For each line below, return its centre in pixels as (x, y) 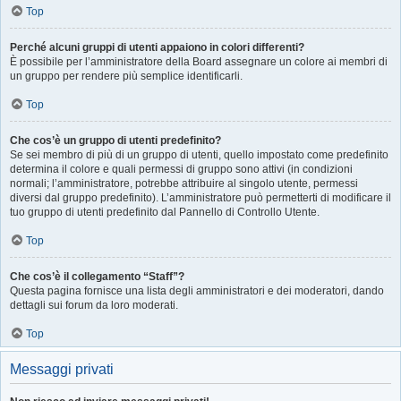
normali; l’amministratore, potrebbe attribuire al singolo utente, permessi (184, 183)
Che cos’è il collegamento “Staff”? (97, 277)
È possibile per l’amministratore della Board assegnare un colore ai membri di (199, 62)
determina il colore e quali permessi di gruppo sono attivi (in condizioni (181, 169)
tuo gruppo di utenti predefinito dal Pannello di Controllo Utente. (165, 212)
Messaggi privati (62, 369)
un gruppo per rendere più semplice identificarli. (126, 76)
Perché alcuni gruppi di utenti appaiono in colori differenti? (157, 47)
